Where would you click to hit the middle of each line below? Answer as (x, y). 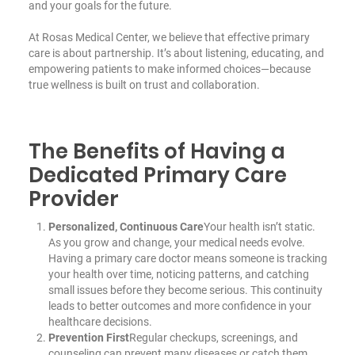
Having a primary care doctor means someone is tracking (187, 258)
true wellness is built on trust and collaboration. (144, 84)
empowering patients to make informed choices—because (169, 69)
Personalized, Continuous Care (126, 226)
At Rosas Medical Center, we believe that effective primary (169, 37)
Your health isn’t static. (259, 226)
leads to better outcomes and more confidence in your (179, 305)
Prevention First (88, 337)
